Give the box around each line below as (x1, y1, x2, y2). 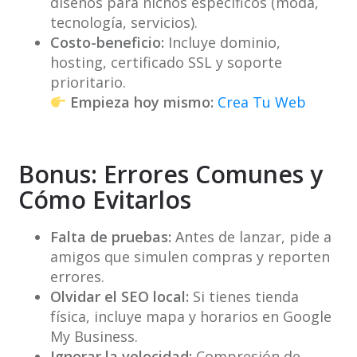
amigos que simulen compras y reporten (49, 247, 330, 267)
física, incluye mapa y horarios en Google (49, 307, 331, 327)
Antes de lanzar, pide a (171, 227, 331, 247)
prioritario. (49, 73, 126, 92)
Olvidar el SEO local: (49, 287, 189, 307)
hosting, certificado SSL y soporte (49, 53, 282, 73)
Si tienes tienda (188, 287, 299, 307)
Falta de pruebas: (49, 227, 171, 247)
